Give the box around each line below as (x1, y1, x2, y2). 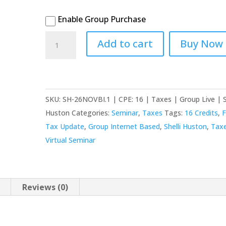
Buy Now (180, 37, 223, 50)
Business (45, 195, 80, 206)
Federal (45, 127, 76, 138)
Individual (45, 168, 85, 179)
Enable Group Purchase (55, 14, 146, 25)
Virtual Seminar (45, 135, 96, 145)
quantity (45, 209, 81, 220)
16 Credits (185, 108, 218, 118)
